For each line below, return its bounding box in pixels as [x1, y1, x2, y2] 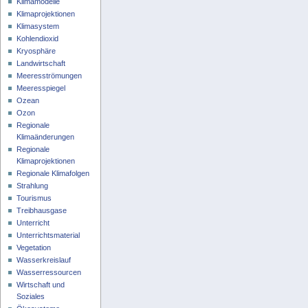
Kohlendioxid [16, 34, 59, 43]
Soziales [16, 291, 45, 300]
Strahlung [16, 181, 49, 190]
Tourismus [16, 193, 52, 202]
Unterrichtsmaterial [16, 230, 80, 239]
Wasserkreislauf [16, 255, 71, 264]
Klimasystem [16, 21, 60, 30]
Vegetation [16, 243, 52, 252]
